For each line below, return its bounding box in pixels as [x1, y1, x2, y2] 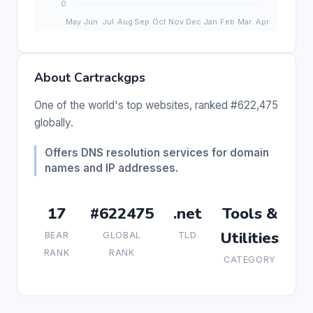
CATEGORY [224, 254, 276, 265]
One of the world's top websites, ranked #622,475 [34, 98, 278, 112]
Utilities [221, 226, 279, 249]
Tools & [222, 202, 277, 224]
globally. [34, 115, 73, 129]
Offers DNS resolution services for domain [45, 145, 269, 159]
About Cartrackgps [34, 68, 145, 86]
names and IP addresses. [45, 161, 178, 175]
